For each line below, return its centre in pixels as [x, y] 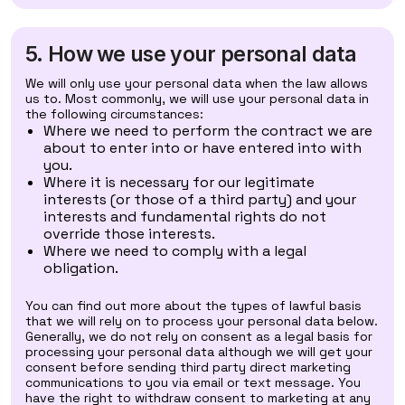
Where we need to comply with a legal [175, 251]
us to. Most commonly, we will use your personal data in [197, 99]
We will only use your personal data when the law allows [197, 83]
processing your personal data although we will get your [199, 352]
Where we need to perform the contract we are [208, 131]
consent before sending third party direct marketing [188, 367]
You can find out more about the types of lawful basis [193, 306]
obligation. [81, 268]
